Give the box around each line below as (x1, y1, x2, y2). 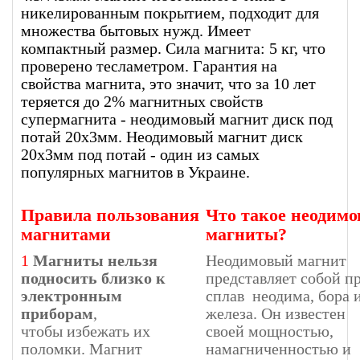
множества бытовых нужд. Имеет (21, 21, 251, 39)
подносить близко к (21, 268, 166, 287)
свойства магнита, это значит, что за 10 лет (21, 74, 316, 92)
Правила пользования (21, 204, 199, 225)
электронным (21, 286, 122, 305)
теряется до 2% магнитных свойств (21, 92, 263, 110)
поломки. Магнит (21, 339, 142, 358)
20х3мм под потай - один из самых (21, 145, 260, 163)
